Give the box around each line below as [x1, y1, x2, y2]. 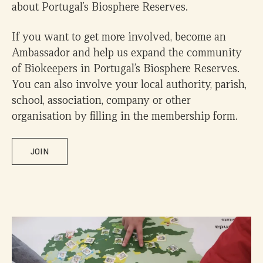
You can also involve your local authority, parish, [12, 77, 247, 92]
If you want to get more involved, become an [12, 29, 226, 44]
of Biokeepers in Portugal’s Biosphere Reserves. [12, 61, 240, 76]
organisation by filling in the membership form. [12, 109, 238, 123]
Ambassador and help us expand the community [12, 45, 242, 60]
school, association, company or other [12, 93, 191, 107]
